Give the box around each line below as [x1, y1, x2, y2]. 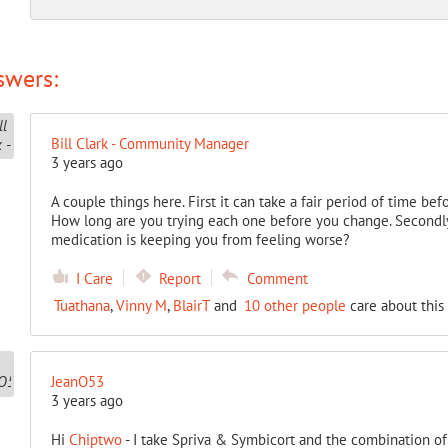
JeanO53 [50, 372, 104, 391]
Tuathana [53, 296, 110, 315]
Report [158, 269, 201, 288]
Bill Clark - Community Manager [50, 134, 249, 153]
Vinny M [115, 296, 167, 315]
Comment [246, 269, 308, 288]
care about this [345, 296, 444, 315]
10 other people [243, 296, 346, 315]
